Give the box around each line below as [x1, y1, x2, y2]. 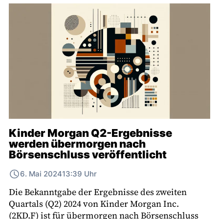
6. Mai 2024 [20, 169, 62, 178]
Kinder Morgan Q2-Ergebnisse [9, 126, 172, 139]
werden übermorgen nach [9, 137, 146, 150]
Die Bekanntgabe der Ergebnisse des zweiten [9, 185, 187, 198]
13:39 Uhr [62, 169, 97, 178]
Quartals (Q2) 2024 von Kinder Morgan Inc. [9, 197, 179, 210]
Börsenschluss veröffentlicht [9, 148, 167, 161]
